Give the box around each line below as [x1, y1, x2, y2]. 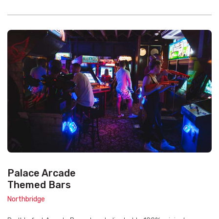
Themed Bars [7, 179, 71, 191]
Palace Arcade [7, 167, 76, 179]
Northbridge [7, 195, 45, 204]
